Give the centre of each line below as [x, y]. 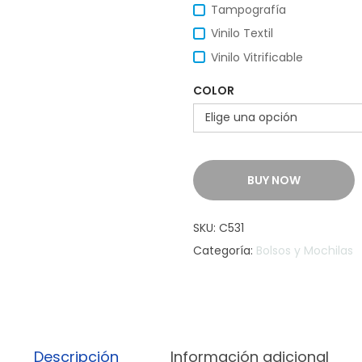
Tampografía [248, 10]
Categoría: [225, 250]
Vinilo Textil [242, 34]
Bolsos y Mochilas [305, 250]
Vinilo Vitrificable [257, 57]
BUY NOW [274, 180]
